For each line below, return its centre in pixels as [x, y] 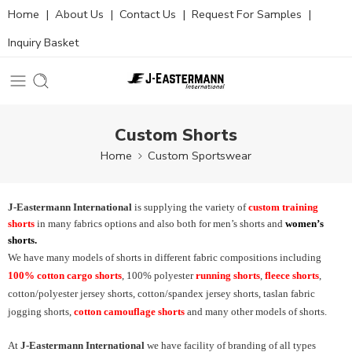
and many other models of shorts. [256, 312]
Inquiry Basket [43, 42]
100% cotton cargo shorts [65, 275]
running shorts [228, 275]
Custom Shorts [176, 135]
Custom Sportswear [200, 155]
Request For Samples [247, 14]
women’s [304, 224]
